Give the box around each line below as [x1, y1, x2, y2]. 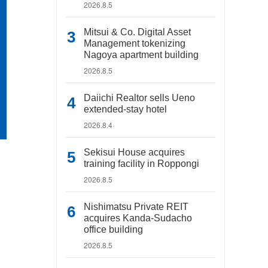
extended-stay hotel [84, 104, 167, 114]
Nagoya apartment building [84, 50, 199, 60]
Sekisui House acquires [84, 147, 185, 157]
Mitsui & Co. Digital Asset [84, 27, 191, 37]
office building [84, 224, 143, 234]
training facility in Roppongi [84, 159, 199, 169]
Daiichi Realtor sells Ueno [84, 93, 195, 103]
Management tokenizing [84, 38, 185, 48]
